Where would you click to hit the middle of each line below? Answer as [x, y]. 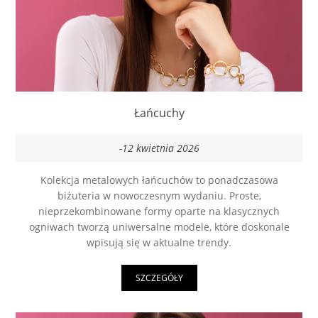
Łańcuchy [159, 115]
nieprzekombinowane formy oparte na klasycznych [159, 214]
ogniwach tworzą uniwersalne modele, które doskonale [159, 229]
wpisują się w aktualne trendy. [159, 245]
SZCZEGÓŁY [159, 280]
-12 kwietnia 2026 [159, 150]
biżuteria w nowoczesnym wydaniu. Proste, [159, 198]
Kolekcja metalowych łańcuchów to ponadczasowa [159, 182]
